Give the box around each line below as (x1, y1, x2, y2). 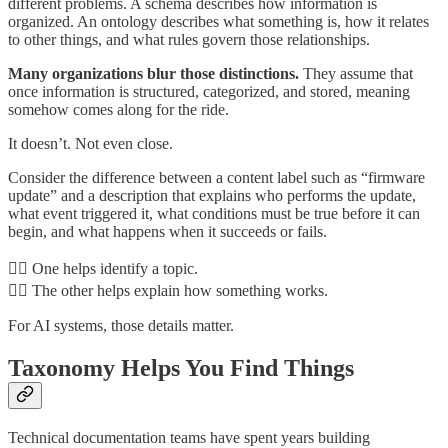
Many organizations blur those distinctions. (8, 65, 303, 83)
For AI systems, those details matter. (8, 317, 234, 335)
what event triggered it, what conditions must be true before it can (8, 205, 420, 223)
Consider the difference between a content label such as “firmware (8, 169, 425, 187)
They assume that (303, 65, 413, 83)
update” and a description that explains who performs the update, (8, 187, 416, 205)
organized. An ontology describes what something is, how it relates (8, 13, 429, 31)
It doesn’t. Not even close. (8, 135, 173, 153)
